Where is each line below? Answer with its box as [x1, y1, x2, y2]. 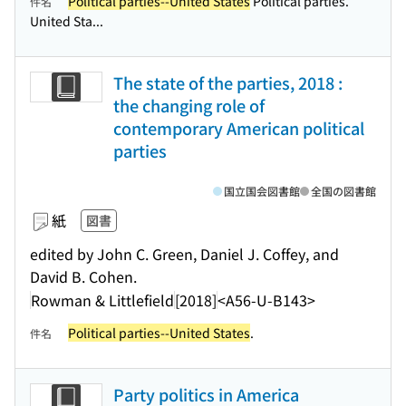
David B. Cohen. [30, 266, 137, 287]
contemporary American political [113, 116, 364, 140]
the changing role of [113, 93, 265, 117]
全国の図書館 [311, 183, 376, 198]
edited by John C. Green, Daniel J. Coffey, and [30, 243, 339, 265]
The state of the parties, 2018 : [113, 71, 343, 94]
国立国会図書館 [224, 183, 300, 198]
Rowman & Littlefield [31, 288, 174, 311]
